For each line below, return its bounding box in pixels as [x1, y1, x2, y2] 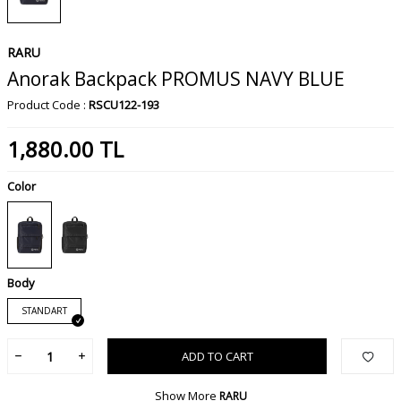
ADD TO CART [181, 347, 253, 364]
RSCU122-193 [89, 97, 159, 114]
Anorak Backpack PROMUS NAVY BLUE [7, 66, 345, 92]
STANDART [21, 304, 67, 318]
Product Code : [7, 97, 89, 114]
